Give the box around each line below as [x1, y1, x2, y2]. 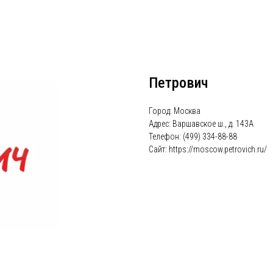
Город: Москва [149, 106, 200, 116]
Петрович [149, 74, 208, 91]
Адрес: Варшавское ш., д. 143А [149, 119, 253, 129]
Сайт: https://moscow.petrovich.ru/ [149, 144, 267, 154]
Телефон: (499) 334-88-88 [149, 132, 237, 141]
